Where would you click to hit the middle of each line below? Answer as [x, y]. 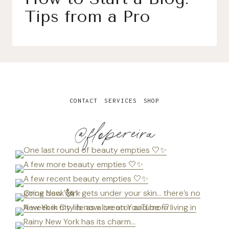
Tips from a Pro [87, 17]
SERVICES [121, 101]
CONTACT [84, 101]
